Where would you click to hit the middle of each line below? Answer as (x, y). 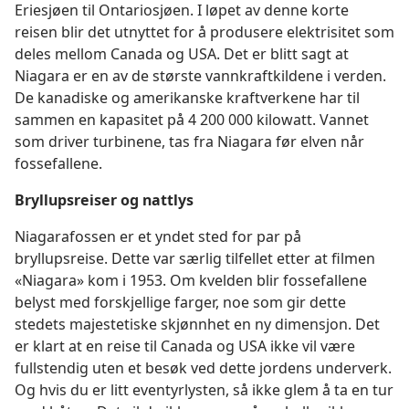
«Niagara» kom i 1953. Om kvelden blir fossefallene (191, 280)
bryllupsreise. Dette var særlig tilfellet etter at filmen (195, 258)
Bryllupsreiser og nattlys (104, 200)
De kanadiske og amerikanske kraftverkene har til (187, 98)
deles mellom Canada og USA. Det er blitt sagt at (182, 54)
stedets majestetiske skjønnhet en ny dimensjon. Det (197, 324)
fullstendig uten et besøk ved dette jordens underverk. (203, 368)
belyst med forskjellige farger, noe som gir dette (180, 302)
